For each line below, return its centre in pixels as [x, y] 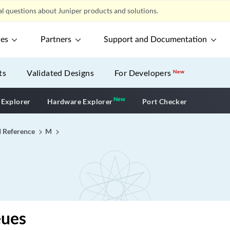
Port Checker [165, 101]
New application [155, 100]
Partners [56, 40]
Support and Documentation [156, 40]
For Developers [144, 73]
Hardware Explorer [80, 101]
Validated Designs [61, 73]
